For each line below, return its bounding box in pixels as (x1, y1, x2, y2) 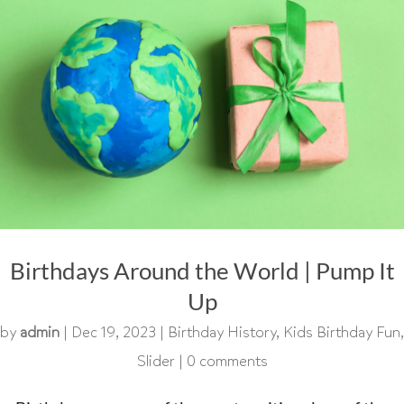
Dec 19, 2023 (71, 321, 156, 343)
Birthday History (168, 321, 276, 343)
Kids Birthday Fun (283, 321, 400, 343)
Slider (136, 350, 175, 372)
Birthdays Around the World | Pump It (9, 255, 395, 285)
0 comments (186, 350, 268, 372)
